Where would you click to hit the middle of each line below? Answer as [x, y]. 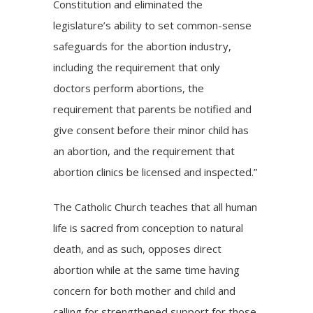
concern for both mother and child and [145, 290]
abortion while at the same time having [147, 269]
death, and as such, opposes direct [138, 248]
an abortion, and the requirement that [144, 151]
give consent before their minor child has [151, 130]
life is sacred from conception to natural [148, 227]
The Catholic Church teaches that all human [155, 206]
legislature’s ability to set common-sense [153, 25]
